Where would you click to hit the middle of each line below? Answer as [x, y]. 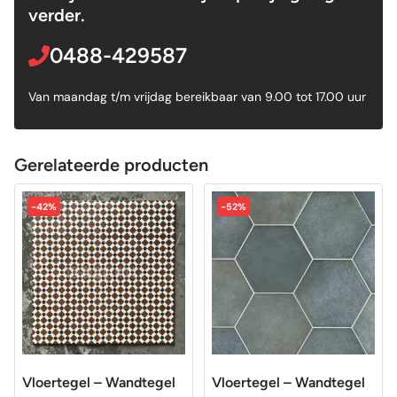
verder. [57, 15]
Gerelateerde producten [111, 164]
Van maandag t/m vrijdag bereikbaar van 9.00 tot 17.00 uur [197, 96]
